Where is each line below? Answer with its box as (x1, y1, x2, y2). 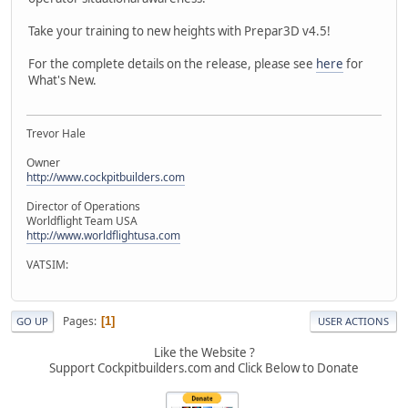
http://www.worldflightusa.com (26, 228, 180, 244)
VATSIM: (26, 257, 68, 273)
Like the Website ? (153, 344, 255, 362)
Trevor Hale (26, 126, 88, 142)
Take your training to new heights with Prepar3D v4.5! (28, 22, 331, 39)
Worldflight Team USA (26, 213, 138, 229)
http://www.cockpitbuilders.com (26, 169, 185, 186)
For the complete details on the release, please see (28, 55, 316, 72)
